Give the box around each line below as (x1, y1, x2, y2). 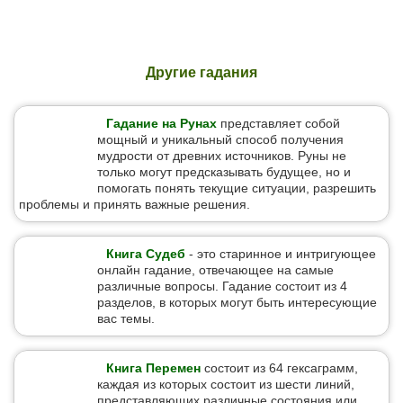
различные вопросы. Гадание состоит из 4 (97, 279, 347, 293)
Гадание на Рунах (106, 116, 217, 130)
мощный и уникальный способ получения (97, 132, 344, 147)
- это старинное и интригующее (185, 246, 376, 261)
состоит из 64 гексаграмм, (201, 361, 358, 375)
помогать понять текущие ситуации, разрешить (97, 181, 376, 195)
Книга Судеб (106, 246, 185, 261)
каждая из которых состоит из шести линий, (97, 377, 354, 391)
